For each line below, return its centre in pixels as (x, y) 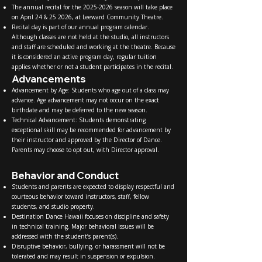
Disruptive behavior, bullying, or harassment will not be (88, 246)
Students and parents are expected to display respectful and (93, 186)
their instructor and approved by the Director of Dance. (87, 139)
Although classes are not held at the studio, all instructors (90, 37)
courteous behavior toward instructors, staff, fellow (80, 196)
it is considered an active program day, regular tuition (84, 56)
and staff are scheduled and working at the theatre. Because (94, 46)
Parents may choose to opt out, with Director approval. (85, 149)
